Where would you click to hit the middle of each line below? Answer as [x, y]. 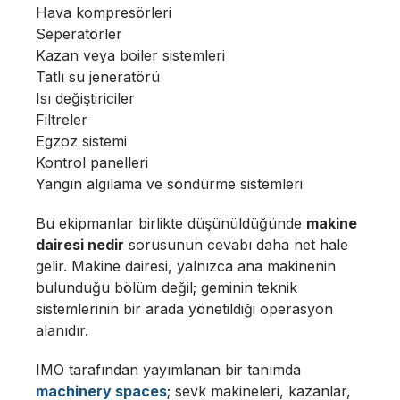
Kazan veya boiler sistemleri [130, 55]
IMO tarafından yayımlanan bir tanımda [168, 370]
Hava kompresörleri [104, 12]
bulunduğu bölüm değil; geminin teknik [167, 287]
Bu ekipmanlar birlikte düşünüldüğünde [171, 223]
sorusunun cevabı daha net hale [236, 245]
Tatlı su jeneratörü [98, 77]
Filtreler [62, 120]
